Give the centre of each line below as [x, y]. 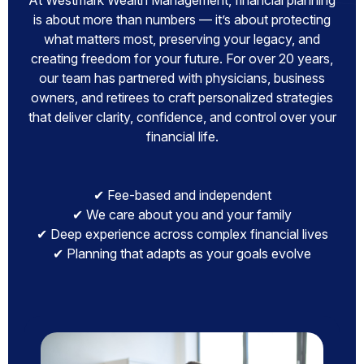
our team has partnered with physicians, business [182, 78]
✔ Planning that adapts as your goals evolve [182, 253]
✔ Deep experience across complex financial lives [182, 234]
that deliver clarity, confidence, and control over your [182, 117]
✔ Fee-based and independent [182, 195]
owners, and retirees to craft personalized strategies [182, 97]
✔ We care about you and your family [182, 214]
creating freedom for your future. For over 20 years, [182, 58]
